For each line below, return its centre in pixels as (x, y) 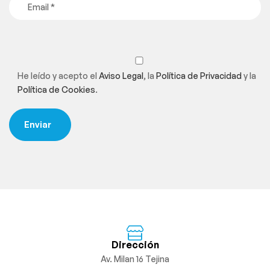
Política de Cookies (56, 90)
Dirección (135, 244)
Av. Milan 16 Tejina (135, 259)
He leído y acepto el (58, 76)
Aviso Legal (121, 76)
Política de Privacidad (199, 76)
